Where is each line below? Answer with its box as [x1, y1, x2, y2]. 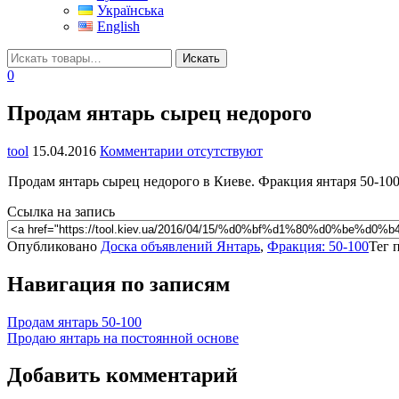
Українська [96, 2, 164, 18]
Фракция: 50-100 [267, 238, 369, 254]
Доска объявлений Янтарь [101, 238, 260, 254]
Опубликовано [7, 238, 101, 254]
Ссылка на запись [7, 203, 115, 219]
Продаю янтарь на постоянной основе [7, 330, 239, 346]
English [96, 18, 140, 34]
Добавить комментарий [7, 363, 238, 387]
